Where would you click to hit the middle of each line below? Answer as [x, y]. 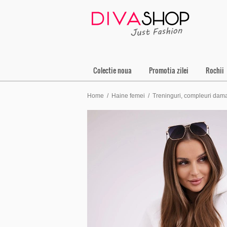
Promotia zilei [169, 70]
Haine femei [128, 96]
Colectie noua [112, 70]
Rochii [215, 70]
